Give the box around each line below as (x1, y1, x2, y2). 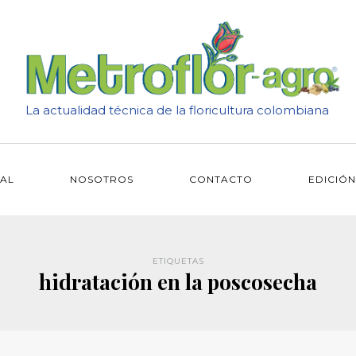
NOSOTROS (69, 173, 133, 185)
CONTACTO (188, 173, 253, 185)
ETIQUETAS (152, 256, 204, 266)
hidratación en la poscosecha (39, 268, 317, 296)
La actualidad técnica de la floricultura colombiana (25, 102, 329, 118)
